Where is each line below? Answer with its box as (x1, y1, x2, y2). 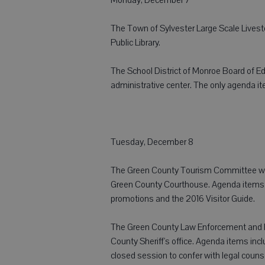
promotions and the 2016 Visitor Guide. (111, 192, 255, 205)
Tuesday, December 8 (111, 135, 193, 148)
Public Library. (111, 36, 160, 49)
